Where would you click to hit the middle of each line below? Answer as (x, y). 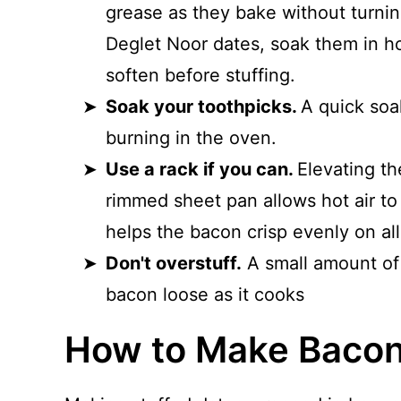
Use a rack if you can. (201, 170)
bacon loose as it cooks (205, 295)
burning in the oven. (191, 138)
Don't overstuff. (174, 264)
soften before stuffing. (200, 76)
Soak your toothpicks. (203, 107)
